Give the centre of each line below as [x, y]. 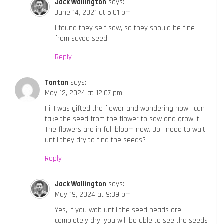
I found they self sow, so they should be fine [125, 28]
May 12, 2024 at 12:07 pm [84, 93]
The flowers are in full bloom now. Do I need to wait [125, 129]
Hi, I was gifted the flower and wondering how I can [125, 108]
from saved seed [81, 38]
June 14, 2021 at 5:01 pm [93, 12]
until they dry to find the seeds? [95, 140]
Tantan [57, 82]
